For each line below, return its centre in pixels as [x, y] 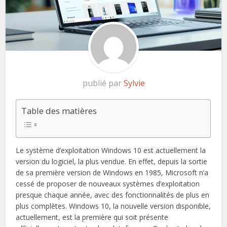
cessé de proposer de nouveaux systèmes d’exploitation [108, 183]
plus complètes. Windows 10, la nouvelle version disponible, [113, 206]
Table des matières [59, 110]
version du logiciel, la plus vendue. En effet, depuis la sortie [112, 161]
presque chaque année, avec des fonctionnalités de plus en [113, 195]
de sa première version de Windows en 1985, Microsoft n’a [112, 172]
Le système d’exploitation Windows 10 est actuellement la [111, 150]
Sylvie [134, 83]
